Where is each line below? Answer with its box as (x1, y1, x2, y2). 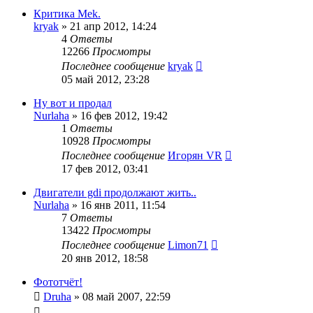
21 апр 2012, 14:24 (70, 20, 156, 32)
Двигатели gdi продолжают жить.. (34, 186, 196, 198)
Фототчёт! (34, 275, 82, 288)
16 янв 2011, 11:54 (80, 198, 166, 211)
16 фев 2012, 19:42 (80, 109, 168, 122)
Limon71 (168, 238, 208, 251)
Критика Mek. (34, 7, 101, 20)
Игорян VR (168, 149, 222, 161)
